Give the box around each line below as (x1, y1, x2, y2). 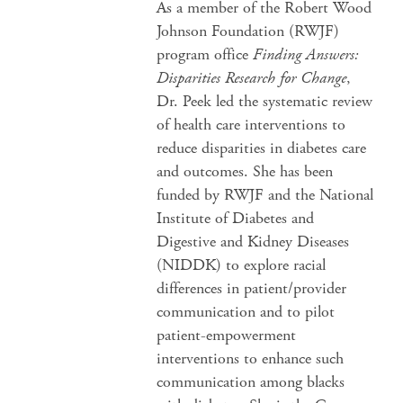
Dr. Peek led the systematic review (157, 91, 373, 112)
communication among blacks (157, 372, 345, 392)
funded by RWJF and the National (157, 184, 374, 205)
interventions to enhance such (157, 348, 345, 369)
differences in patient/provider (157, 278, 347, 299)
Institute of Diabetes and (157, 208, 315, 228)
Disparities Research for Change (157, 67, 347, 88)
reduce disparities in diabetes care (157, 138, 367, 158)
